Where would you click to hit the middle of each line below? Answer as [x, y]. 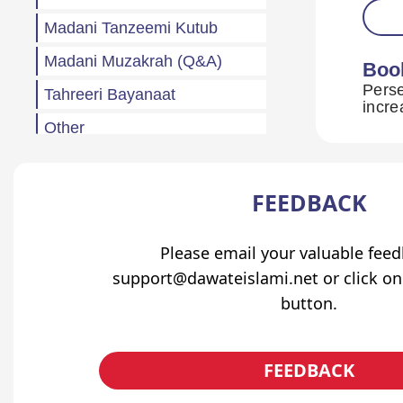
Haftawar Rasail [101, 294]
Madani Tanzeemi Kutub [131, 27]
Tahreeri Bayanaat [110, 94]
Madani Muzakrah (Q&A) [133, 61]
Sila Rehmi [83, 260]
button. [309, 303]
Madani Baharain [105, 161]
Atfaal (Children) [103, 227]
